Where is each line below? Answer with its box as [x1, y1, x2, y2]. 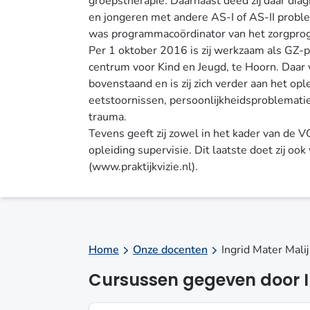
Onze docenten [133, 242, 208, 257]
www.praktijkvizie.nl [92, 159, 192, 174]
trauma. [89, 109, 127, 125]
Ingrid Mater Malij [221, 242, 309, 257]
